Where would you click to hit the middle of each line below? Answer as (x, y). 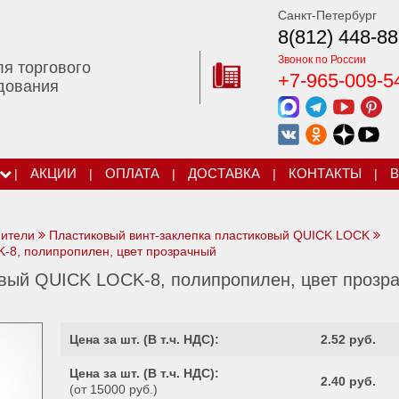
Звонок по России (322, 60)
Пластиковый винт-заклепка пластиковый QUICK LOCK (209, 235)
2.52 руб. (348, 339)
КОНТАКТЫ (325, 174)
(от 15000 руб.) (114, 389)
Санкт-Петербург (328, 15)
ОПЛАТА (132, 174)
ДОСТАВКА (224, 174)
